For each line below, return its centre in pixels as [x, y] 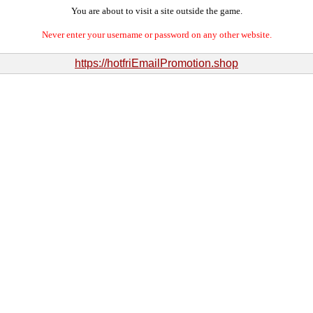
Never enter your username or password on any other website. [156, 35]
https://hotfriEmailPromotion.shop [156, 63]
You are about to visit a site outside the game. [156, 11]
